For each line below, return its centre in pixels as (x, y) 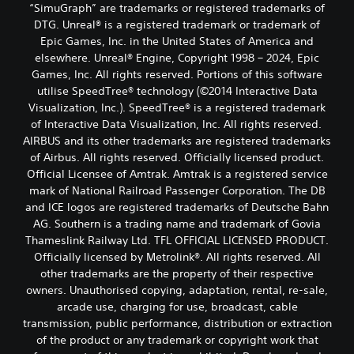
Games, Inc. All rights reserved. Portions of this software (177, 74)
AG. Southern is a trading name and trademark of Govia (177, 224)
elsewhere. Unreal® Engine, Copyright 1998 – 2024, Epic (177, 58)
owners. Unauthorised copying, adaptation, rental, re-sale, (177, 290)
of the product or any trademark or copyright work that (177, 340)
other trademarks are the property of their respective (177, 273)
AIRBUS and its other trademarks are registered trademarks (177, 141)
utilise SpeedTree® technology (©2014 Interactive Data (177, 91)
